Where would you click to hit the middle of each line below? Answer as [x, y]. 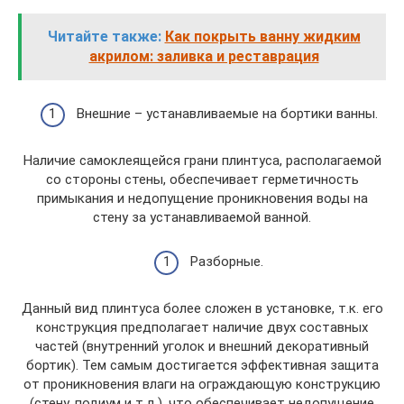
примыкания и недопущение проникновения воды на [202, 198]
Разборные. [227, 261]
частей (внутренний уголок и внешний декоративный [202, 346]
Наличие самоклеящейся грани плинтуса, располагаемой [202, 161]
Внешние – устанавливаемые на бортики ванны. [227, 114]
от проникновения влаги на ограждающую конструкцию [202, 384]
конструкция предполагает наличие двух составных [202, 327]
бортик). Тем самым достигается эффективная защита [202, 365]
